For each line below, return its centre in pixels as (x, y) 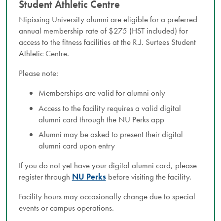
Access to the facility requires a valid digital (110, 108)
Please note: (38, 73)
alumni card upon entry (76, 145)
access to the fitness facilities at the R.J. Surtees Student (107, 42)
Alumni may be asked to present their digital (110, 134)
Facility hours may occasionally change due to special (107, 197)
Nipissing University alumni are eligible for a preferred (108, 19)
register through (45, 176)
